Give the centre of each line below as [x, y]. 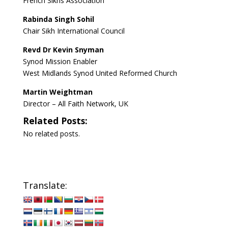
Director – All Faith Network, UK [75, 104]
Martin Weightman [58, 92]
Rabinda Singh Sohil [58, 19]
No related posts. [51, 134]
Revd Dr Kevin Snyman [63, 50]
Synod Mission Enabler [60, 61]
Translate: [45, 185]
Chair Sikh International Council [74, 31]
